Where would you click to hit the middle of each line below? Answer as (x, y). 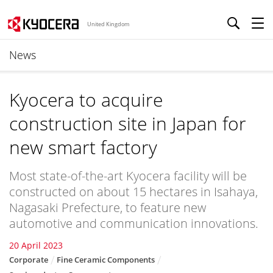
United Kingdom (108, 24)
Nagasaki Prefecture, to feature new (108, 207)
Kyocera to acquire (86, 100)
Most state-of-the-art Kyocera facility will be (128, 176)
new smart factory (83, 147)
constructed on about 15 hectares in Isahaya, (133, 192)
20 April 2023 (36, 245)
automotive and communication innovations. (134, 223)
